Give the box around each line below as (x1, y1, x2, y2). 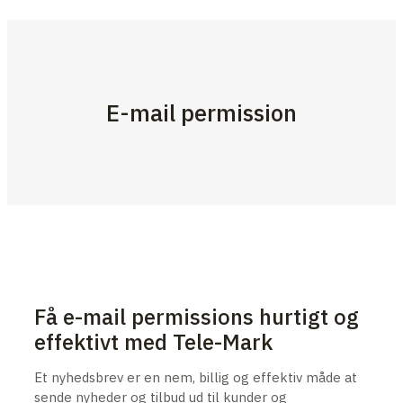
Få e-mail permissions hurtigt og (34, 301, 359, 331)
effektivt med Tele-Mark (34, 327, 273, 356)
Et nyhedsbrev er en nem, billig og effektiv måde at (34, 368, 357, 386)
